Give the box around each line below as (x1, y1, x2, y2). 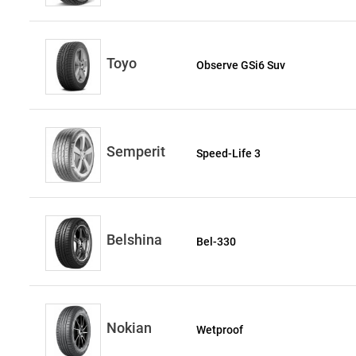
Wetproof (196, 323, 244, 336)
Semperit (106, 143, 165, 160)
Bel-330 (196, 235, 237, 248)
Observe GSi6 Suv (196, 59, 286, 72)
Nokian (106, 319, 152, 336)
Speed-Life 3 (196, 147, 261, 160)
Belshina (106, 231, 162, 248)
